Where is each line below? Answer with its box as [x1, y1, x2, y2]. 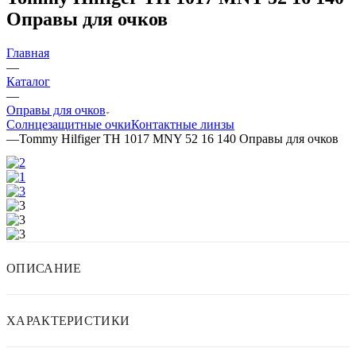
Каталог [6, 74, 50, 88]
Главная [6, 45, 49, 60]
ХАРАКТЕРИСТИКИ [6, 313, 130, 327]
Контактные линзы [131, 117, 234, 131]
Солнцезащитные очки [6, 117, 131, 131]
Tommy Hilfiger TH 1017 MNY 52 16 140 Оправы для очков [19, 131, 339, 145]
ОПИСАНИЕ [6, 261, 82, 275]
